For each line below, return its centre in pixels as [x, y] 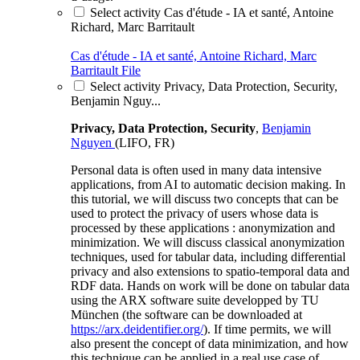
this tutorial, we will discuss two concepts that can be [205, 198]
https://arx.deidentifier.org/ [137, 329]
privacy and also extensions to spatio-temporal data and [210, 271]
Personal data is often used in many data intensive [196, 170]
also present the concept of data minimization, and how [210, 343]
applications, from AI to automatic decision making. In [208, 184]
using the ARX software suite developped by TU [195, 300]
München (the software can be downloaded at [186, 314]
